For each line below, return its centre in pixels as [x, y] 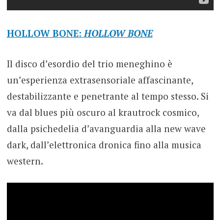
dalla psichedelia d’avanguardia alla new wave [106, 128]
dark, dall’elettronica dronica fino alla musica [104, 144]
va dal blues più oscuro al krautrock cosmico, [103, 112]
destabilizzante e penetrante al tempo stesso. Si [108, 96]
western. [25, 161]
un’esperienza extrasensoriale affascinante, [100, 80]
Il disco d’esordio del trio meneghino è [89, 63]
